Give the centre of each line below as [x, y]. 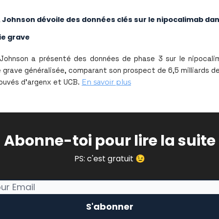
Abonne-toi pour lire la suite [109, 141]
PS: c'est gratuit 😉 [109, 159]
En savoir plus [106, 82]
